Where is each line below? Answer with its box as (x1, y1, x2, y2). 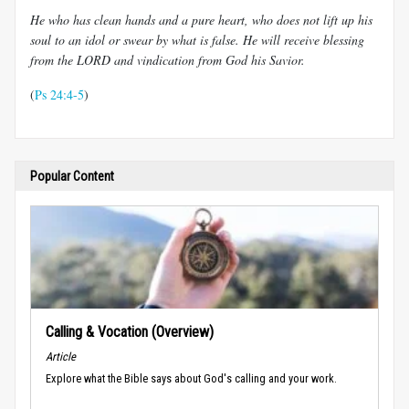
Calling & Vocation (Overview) (46, 323, 214, 341)
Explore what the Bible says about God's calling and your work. (46, 372, 337, 386)
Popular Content (30, 169, 114, 184)
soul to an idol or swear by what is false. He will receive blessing (30, 31, 364, 49)
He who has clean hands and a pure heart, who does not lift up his (30, 11, 372, 29)
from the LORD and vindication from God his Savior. (30, 51, 305, 69)
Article (46, 349, 76, 363)
